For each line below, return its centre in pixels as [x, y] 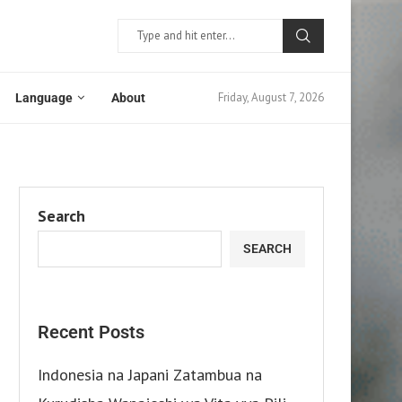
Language [44, 97]
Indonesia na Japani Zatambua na [150, 374]
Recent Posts [91, 332]
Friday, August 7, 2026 [271, 98]
